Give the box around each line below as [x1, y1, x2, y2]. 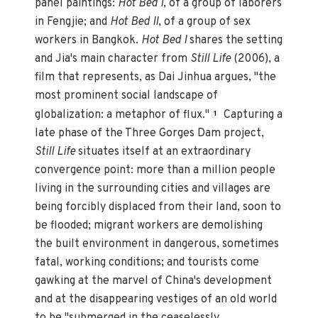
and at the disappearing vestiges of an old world [35, 292, 278, 307]
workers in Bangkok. [35, 33, 142, 48]
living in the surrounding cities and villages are [35, 181, 271, 196]
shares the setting [187, 33, 283, 48]
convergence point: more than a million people [35, 163, 276, 177]
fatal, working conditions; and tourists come [35, 255, 260, 270]
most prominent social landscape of [35, 89, 219, 104]
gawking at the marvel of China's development [35, 273, 273, 288]
